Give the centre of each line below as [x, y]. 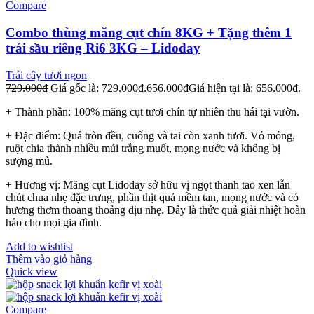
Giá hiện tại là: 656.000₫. [245, 88]
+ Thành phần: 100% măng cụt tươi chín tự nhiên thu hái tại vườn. [152, 111]
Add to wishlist [39, 246]
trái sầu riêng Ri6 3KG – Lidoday [103, 48]
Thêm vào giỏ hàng [49, 259]
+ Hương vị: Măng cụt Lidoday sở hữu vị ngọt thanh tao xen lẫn [148, 184]
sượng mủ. [29, 161]
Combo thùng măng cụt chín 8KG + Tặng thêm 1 [149, 32]
